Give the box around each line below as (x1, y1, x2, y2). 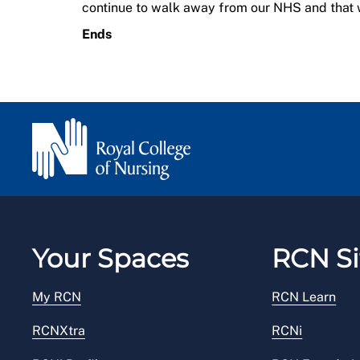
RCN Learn (272, 289, 337, 305)
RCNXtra (32, 323, 85, 339)
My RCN (32, 289, 81, 305)
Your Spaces (32, 243, 189, 275)
